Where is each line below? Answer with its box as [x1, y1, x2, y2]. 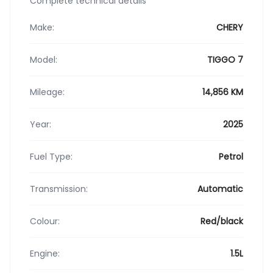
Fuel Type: [30, 150, 73, 163]
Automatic [197, 182, 243, 195]
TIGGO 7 [207, 53, 243, 66]
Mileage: [30, 85, 65, 98]
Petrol [219, 150, 243, 163]
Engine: [30, 247, 60, 260]
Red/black [200, 214, 243, 227]
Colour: [30, 214, 60, 227]
